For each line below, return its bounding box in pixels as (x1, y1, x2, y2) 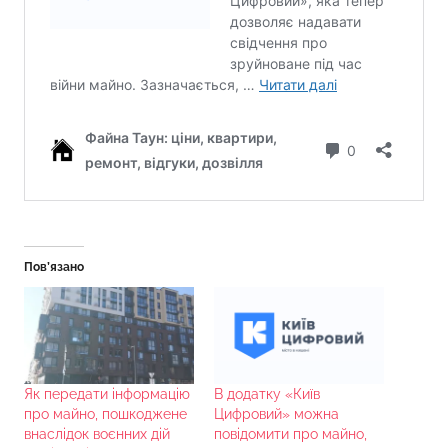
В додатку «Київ (214, 386, 320, 403)
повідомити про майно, (214, 426, 367, 443)
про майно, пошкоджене (24, 406, 187, 423)
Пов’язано (24, 260, 84, 274)
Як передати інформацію (24, 386, 190, 403)
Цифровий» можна (214, 406, 339, 423)
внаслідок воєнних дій (24, 426, 170, 443)
